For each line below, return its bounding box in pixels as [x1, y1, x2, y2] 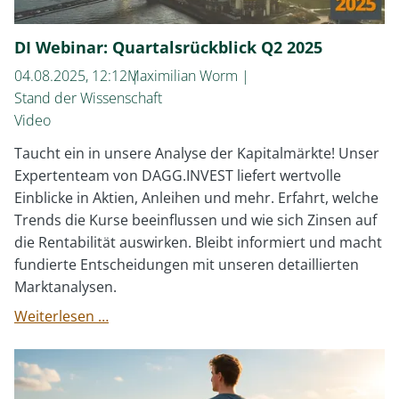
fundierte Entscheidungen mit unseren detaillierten [14, 255, 359, 274]
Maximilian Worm [127, 66, 238, 85]
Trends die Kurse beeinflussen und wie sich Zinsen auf [14, 210, 377, 230]
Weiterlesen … [14, 306, 109, 326]
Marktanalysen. [14, 277, 117, 297]
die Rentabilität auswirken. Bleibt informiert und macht [14, 232, 382, 252]
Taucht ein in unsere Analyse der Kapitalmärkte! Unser [14, 143, 379, 163]
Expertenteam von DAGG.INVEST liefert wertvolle [14, 166, 341, 185]
